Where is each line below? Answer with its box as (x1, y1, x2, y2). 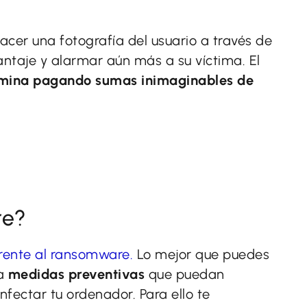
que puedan (145, 266, 225, 283)
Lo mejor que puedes (133, 246, 269, 263)
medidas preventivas (8, 266, 145, 283)
